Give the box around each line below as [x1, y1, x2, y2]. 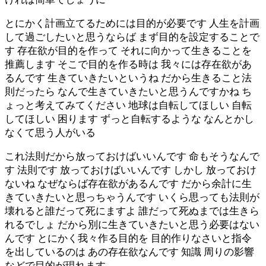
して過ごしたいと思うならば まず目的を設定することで [5, 31, 259, 43]
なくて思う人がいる [5, 126, 96, 138]
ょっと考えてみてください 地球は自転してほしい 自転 [5, 99, 252, 111]
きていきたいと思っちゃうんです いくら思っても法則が [5, 191, 259, 203]
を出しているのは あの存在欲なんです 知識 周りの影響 [5, 246, 254, 258]
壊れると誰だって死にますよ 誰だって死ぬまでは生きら [5, 205, 259, 217]
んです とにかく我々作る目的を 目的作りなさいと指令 [5, 232, 252, 244]
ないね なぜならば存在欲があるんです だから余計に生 [5, 178, 252, 189]
